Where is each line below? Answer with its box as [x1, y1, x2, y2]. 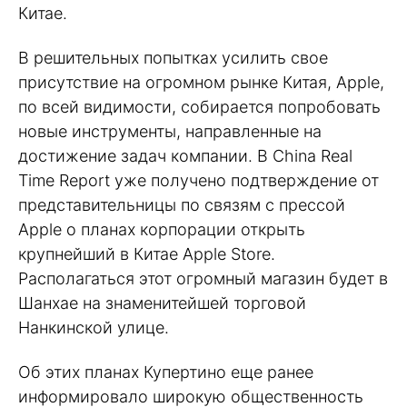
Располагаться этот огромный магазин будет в [18, 268, 388, 288]
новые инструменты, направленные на [18, 121, 322, 141]
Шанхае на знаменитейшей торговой [18, 293, 306, 313]
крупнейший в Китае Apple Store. [18, 243, 275, 263]
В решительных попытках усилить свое [18, 47, 328, 67]
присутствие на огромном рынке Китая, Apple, [18, 72, 384, 92]
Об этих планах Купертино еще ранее [18, 362, 313, 382]
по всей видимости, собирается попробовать [18, 96, 381, 116]
